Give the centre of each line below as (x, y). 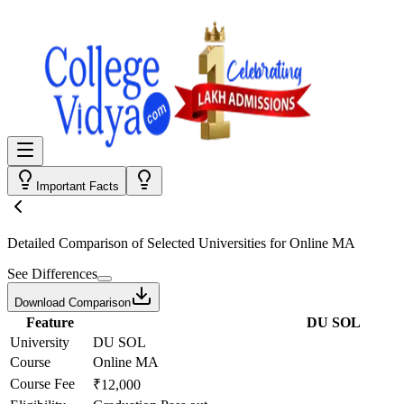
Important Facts (78, 186)
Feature (50, 322)
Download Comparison (73, 303)
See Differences (52, 274)
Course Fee (42, 384)
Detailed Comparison (68, 243)
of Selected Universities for (209, 243)
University (40, 342)
